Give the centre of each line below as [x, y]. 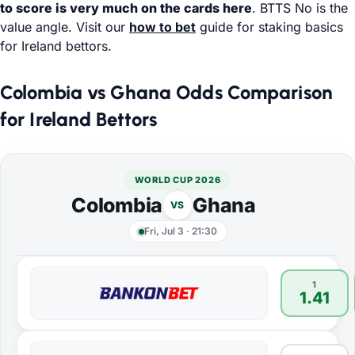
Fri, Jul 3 [164, 231]
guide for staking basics [269, 27]
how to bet [162, 27]
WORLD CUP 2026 [177, 180]
